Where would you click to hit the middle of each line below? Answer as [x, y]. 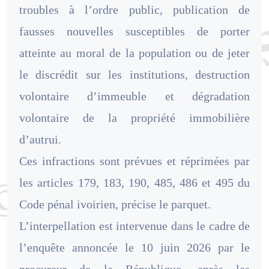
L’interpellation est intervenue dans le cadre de [134, 226]
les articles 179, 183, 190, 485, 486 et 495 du [134, 183]
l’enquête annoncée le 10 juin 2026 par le [134, 248]
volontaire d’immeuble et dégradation [134, 96]
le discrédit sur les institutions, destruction [134, 75]
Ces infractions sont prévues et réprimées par [134, 161]
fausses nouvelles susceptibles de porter [134, 32]
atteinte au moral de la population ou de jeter [134, 53]
